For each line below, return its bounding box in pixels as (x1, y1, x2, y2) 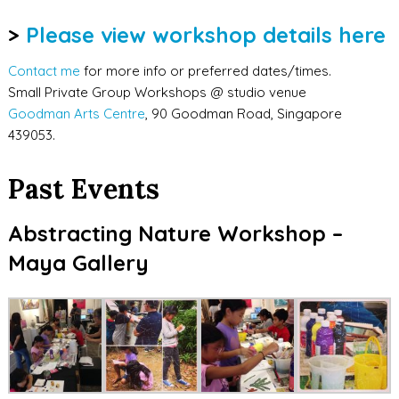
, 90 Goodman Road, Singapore (144, 105, 342, 122)
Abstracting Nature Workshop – (7, 220, 349, 247)
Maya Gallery (7, 249, 149, 276)
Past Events (7, 172, 159, 206)
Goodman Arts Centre (7, 105, 145, 122)
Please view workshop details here (25, 21, 386, 48)
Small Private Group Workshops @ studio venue (7, 84, 306, 101)
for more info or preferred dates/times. (79, 62, 331, 79)
